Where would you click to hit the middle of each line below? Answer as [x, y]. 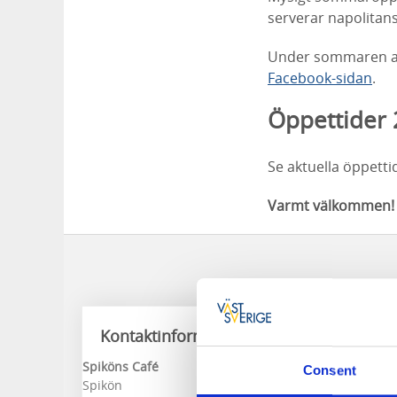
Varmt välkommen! [331, 206]
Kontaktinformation [173, 336]
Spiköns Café [121, 366]
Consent [330, 370]
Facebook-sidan [320, 78]
